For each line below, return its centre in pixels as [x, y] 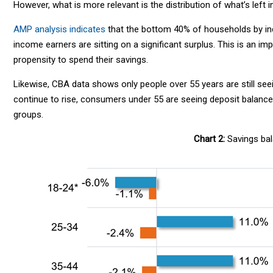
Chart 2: [210, 139]
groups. [28, 114]
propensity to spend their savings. [81, 59]
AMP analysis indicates [59, 29]
